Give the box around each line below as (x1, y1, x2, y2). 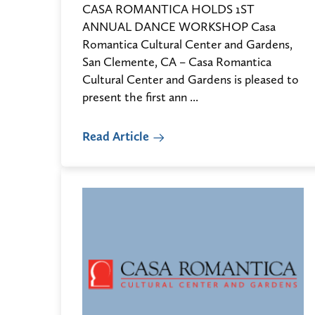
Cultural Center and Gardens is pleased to (82, 72, 299, 87)
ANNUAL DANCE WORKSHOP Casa (82, 19, 276, 34)
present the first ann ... (82, 89, 198, 105)
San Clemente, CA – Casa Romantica (82, 54, 271, 70)
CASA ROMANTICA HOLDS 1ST (82, 1, 255, 17)
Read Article (82, 129, 149, 144)
